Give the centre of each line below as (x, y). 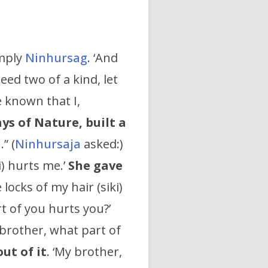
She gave (95, 166)
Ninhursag (56, 58)
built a (106, 123)
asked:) (103, 144)
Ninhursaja (49, 144)
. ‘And (103, 58)
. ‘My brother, (84, 252)
